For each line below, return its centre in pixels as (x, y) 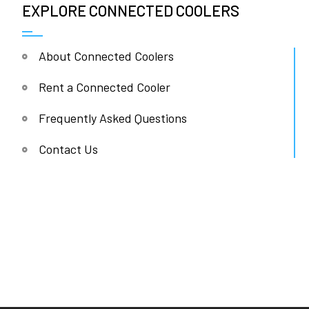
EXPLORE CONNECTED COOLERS (130, 11)
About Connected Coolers (106, 56)
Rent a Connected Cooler (104, 87)
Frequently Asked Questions (112, 118)
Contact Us (68, 149)
